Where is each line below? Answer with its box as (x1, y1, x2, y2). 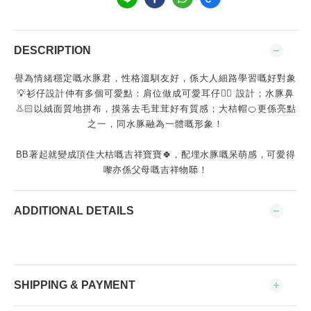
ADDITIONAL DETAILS (14, 205, 134, 217)
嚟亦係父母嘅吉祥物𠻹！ (103, 165, 208, 175)
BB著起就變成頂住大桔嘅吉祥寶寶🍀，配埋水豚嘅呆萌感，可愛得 (15, 149, 296, 160)
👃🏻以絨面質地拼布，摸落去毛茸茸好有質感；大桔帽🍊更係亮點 (15, 103, 296, 114)
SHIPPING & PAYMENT (14, 279, 135, 291)
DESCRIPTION (14, 44, 91, 56)
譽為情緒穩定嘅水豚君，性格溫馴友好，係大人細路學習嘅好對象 (15, 73, 296, 83)
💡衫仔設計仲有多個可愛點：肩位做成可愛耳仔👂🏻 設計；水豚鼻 (17, 88, 294, 99)
